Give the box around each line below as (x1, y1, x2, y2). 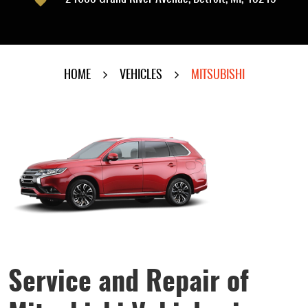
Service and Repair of (8, 269, 249, 297)
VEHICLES (119, 69, 162, 82)
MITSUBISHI (190, 69, 245, 82)
